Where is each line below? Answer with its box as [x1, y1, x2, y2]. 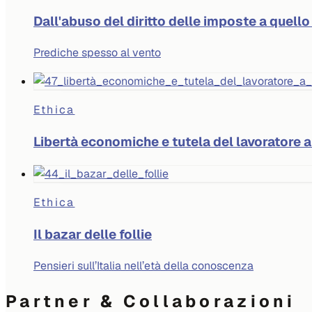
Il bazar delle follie [33, 225, 152, 243]
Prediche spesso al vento [33, 45, 161, 61]
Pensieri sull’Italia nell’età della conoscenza [33, 258, 253, 274]
